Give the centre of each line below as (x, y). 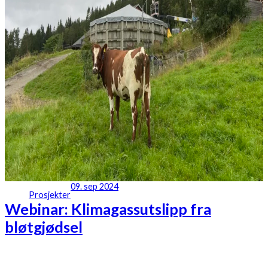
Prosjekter (50, 195)
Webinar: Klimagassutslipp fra (108, 209)
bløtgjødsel (44, 227)
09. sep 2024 (95, 187)
